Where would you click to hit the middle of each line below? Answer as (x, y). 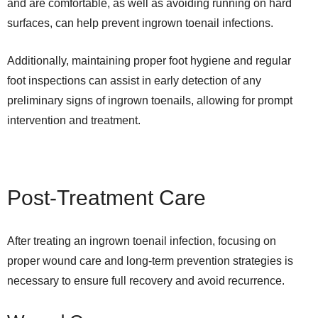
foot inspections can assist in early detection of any (134, 81)
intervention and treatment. (74, 120)
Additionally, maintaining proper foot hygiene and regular (149, 61)
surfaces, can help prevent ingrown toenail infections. (140, 23)
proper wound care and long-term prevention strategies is (150, 261)
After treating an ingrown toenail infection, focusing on (142, 241)
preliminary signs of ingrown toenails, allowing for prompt (150, 100)
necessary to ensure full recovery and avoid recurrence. (146, 281)
